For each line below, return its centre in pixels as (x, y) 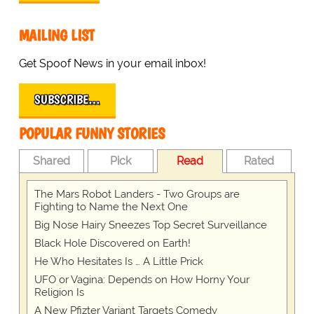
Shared (52, 161)
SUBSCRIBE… (67, 100)
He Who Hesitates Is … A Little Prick (118, 262)
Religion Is (59, 293)
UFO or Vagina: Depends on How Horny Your (142, 280)
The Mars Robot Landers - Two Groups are (137, 194)
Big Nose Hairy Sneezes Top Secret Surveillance (150, 225)
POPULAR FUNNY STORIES (91, 134)
